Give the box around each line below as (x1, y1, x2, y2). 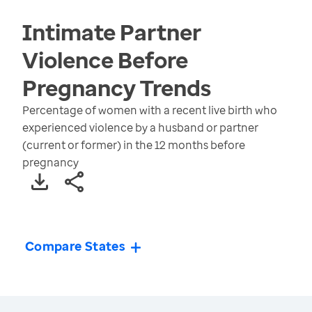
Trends (136, 72, 211, 103)
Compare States (25, 237, 126, 255)
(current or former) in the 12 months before (22, 137, 245, 153)
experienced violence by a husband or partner (22, 120, 258, 136)
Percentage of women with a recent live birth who (22, 102, 277, 118)
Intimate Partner (22, 17, 201, 47)
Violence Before (22, 45, 188, 75)
